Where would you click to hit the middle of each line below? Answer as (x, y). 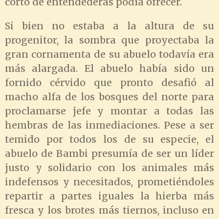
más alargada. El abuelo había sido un (109, 69)
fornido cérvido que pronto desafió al (109, 83)
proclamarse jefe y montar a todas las (109, 111)
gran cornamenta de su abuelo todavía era (109, 55)
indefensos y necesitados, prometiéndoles (109, 182)
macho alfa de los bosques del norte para (109, 97)
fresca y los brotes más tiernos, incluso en (109, 210)
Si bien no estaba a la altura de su (109, 26)
